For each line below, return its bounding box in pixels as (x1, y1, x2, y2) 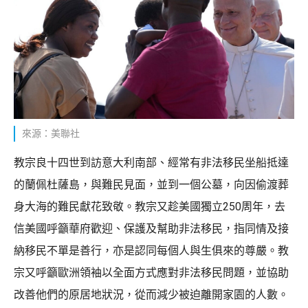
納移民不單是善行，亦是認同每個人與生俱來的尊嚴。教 (14, 243, 289, 257)
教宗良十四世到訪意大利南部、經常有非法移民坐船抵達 (14, 155, 289, 169)
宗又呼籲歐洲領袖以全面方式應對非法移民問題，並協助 (14, 265, 289, 279)
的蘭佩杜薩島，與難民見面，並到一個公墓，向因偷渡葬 (14, 177, 289, 191)
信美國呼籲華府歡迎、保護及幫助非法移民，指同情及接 (14, 221, 289, 235)
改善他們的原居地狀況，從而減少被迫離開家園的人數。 (14, 287, 289, 301)
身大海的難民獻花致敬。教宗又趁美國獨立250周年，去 (14, 199, 285, 213)
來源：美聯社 (22, 127, 80, 139)
